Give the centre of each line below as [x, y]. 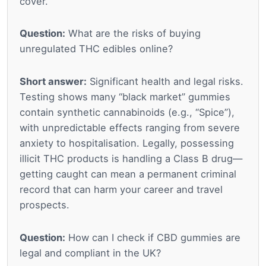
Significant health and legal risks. [165, 82]
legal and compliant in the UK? [90, 253]
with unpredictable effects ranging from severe [130, 128]
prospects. [45, 205]
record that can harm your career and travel [121, 190]
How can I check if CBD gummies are [153, 237]
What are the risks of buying [133, 34]
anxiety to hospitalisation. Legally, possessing [127, 143]
